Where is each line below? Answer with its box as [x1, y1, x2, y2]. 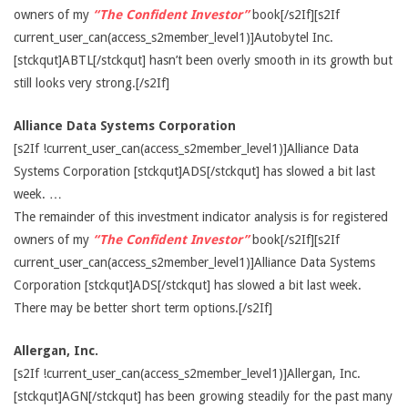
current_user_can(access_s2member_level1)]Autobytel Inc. [14, 30, 333, 45]
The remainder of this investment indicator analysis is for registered [14, 209, 388, 224]
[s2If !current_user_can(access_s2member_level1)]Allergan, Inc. [14, 366, 361, 381]
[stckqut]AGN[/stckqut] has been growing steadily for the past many [14, 389, 393, 403]
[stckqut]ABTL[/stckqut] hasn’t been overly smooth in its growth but [14, 53, 393, 67]
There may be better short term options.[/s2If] [14, 301, 272, 315]
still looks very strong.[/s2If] [14, 76, 169, 90]
